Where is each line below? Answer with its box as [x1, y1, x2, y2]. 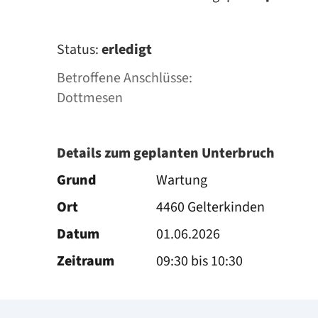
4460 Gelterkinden [156, 197, 265, 217]
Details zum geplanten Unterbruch [57, 143, 275, 163]
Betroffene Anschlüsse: [57, 68, 192, 88]
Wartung [156, 170, 207, 190]
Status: [57, 40, 102, 60]
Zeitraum [57, 251, 114, 271]
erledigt [102, 40, 152, 60]
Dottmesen [57, 88, 123, 108]
